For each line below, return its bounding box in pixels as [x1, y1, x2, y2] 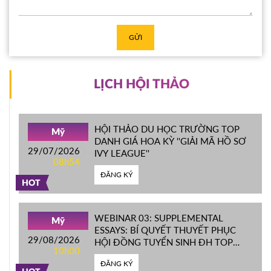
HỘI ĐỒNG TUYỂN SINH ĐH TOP [94, 236, 233, 247]
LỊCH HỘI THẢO [93, 77, 189, 91]
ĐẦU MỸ [94, 248, 131, 260]
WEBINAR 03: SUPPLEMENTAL [94, 212, 223, 223]
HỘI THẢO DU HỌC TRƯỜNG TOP [94, 123, 240, 134]
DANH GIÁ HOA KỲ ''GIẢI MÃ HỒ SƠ [94, 135, 246, 146]
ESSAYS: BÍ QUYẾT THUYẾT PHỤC [94, 224, 236, 235]
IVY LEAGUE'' [94, 147, 149, 158]
